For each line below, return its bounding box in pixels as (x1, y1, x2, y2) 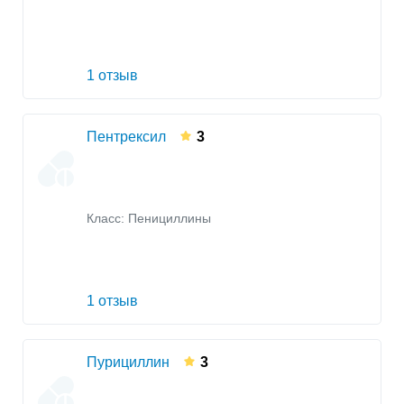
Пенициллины (128, 212, 211, 226)
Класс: (87, 212, 128, 226)
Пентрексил (87, 128, 166, 144)
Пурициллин (87, 353, 170, 370)
